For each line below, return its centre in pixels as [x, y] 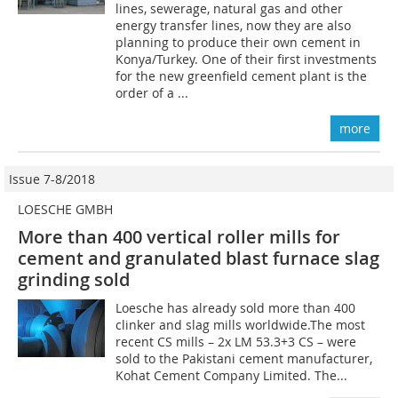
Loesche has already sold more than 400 [236, 307]
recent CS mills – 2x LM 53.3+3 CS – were [236, 341]
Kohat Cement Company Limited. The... [232, 375]
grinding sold [74, 279]
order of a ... [152, 92]
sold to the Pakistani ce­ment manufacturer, [244, 358]
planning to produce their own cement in [239, 42]
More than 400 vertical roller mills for [179, 236]
